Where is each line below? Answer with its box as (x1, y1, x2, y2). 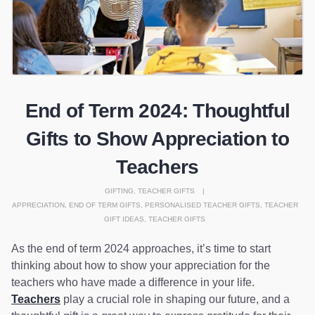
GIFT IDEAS (104, 214, 144, 223)
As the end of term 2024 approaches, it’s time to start (11, 242, 271, 255)
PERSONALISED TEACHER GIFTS (144, 200, 260, 209)
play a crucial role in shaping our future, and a (60, 292, 290, 305)
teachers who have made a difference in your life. (11, 276, 255, 288)
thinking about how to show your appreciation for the (11, 259, 270, 271)
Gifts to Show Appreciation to (26, 127, 289, 150)
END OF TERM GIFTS (68, 200, 141, 209)
